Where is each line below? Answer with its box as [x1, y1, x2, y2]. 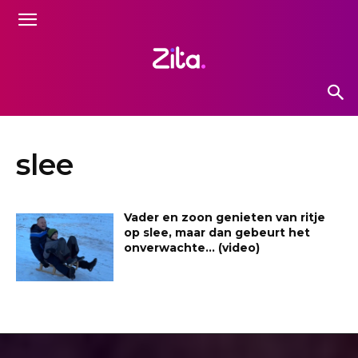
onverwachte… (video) [124, 240, 261, 255]
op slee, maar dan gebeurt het [124, 225, 311, 240]
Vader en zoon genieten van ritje [124, 209, 326, 225]
